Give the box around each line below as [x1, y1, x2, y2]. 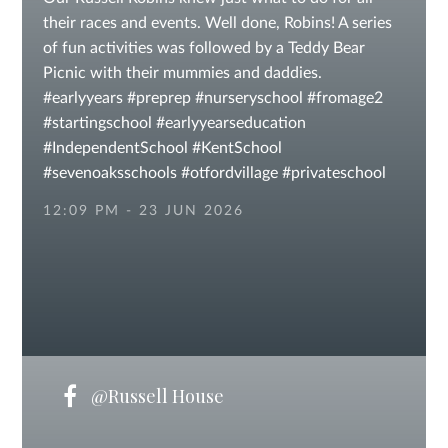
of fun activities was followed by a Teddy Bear [42, 40, 365, 56]
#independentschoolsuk [42, 190, 210, 206]
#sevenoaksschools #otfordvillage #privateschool [42, 165, 386, 181]
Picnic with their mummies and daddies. [42, 65, 322, 81]
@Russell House [86, 384, 224, 408]
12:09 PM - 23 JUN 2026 [42, 204, 244, 218]
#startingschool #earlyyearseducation [42, 115, 306, 131]
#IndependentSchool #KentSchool [42, 140, 282, 156]
